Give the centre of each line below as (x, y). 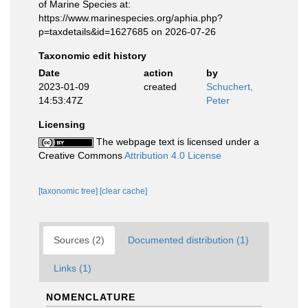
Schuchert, (230, 87)
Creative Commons (81, 155)
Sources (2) (79, 240)
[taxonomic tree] (69, 191)
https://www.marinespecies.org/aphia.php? (131, 18)
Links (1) (73, 268)
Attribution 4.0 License (173, 155)
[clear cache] (123, 191)
